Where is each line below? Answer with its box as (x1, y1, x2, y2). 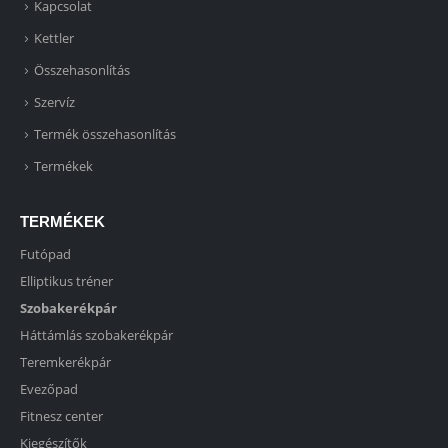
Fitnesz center (20, 406, 103, 425)
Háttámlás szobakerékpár (20, 325, 173, 344)
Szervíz (34, 92, 75, 111)
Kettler (34, 28, 74, 47)
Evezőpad (20, 379, 78, 398)
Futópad (20, 244, 71, 263)
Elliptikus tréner (20, 271, 113, 290)
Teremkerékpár (20, 352, 111, 371)
